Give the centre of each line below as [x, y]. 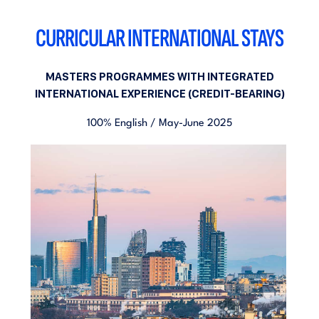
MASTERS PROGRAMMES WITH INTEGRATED [159, 77]
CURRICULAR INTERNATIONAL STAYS [159, 39]
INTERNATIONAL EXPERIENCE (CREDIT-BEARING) [159, 94]
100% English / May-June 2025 [159, 124]
